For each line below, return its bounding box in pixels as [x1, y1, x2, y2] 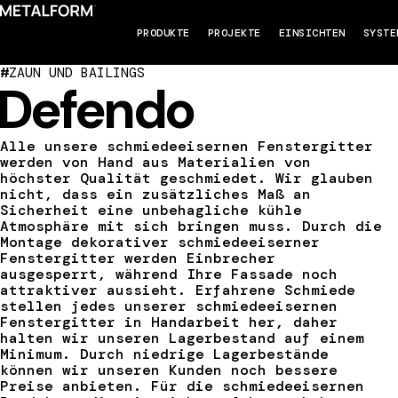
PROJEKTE [207, 26, 261, 40]
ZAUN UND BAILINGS [9, 64, 145, 82]
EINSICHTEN [278, 26, 346, 40]
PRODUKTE [136, 26, 190, 40]
